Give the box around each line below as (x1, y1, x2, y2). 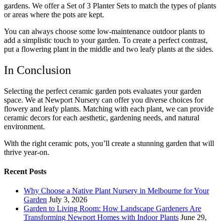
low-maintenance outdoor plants (97, 27, 197, 36)
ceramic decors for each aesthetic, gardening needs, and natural (4, 113, 199, 122)
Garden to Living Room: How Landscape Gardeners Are (24, 204, 201, 213)
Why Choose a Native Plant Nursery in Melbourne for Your (24, 186, 209, 195)
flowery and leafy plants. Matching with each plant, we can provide (4, 104, 214, 113)
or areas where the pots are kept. (4, 10, 106, 19)
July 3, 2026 (49, 195, 87, 204)
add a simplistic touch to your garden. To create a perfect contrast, (4, 36, 208, 44)
